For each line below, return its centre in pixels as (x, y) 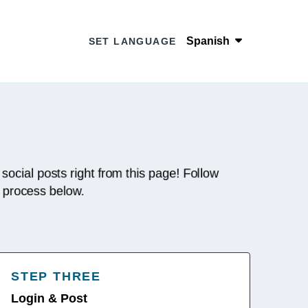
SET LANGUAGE (132, 41)
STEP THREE (56, 276)
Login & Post (49, 298)
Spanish (208, 41)
